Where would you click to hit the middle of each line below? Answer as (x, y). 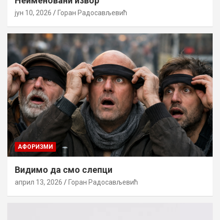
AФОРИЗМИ (35, 147)
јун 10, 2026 (33, 13)
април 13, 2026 (39, 182)
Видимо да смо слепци (64, 170)
